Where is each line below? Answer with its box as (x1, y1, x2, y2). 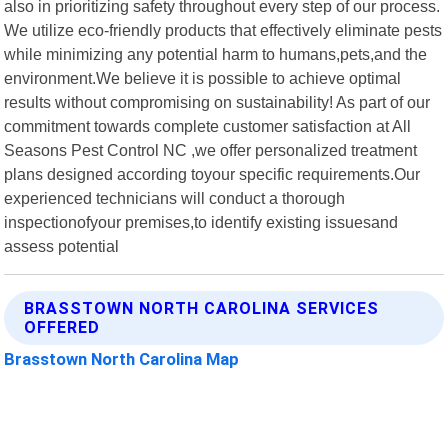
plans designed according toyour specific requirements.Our (4, 164, 421, 183)
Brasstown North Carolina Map (4, 348, 240, 369)
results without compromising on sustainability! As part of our (4, 92, 431, 111)
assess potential (4, 236, 120, 255)
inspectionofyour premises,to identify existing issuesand (4, 212, 399, 231)
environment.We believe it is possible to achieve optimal (4, 68, 402, 87)
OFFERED (24, 317, 101, 337)
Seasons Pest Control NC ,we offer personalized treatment (4, 140, 418, 159)
